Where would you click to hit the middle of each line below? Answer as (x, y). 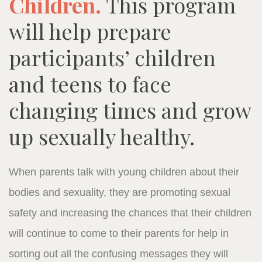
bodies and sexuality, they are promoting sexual (120, 192)
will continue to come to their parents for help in (119, 233)
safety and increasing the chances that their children (130, 213)
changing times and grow (130, 110)
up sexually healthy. (102, 136)
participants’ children (112, 57)
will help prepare (90, 31)
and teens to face (90, 83)
